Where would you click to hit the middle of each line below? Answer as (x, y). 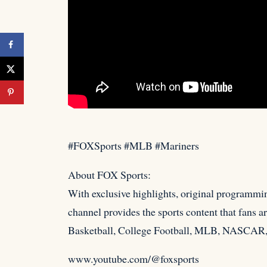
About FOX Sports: (109, 174)
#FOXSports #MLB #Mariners (133, 145)
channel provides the (113, 211)
